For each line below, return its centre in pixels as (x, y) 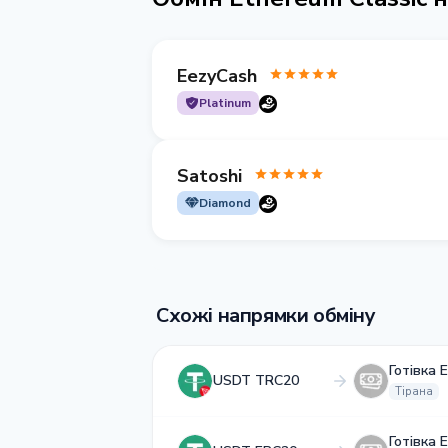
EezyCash (217, 75)
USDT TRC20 (256, 380)
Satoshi (209, 175)
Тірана (414, 391)
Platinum (225, 103)
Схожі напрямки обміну (266, 315)
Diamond (225, 203)
